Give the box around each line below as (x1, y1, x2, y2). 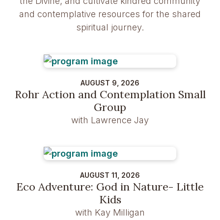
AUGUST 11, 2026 (80, 171, 140, 180)
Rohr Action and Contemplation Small (14, 87, 206, 101)
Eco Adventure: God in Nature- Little (16, 180, 204, 194)
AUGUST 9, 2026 (81, 78, 139, 87)
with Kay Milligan (75, 207, 145, 218)
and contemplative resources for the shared (19, 9, 201, 19)
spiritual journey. (76, 22, 144, 32)
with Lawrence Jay (71, 114, 149, 125)
